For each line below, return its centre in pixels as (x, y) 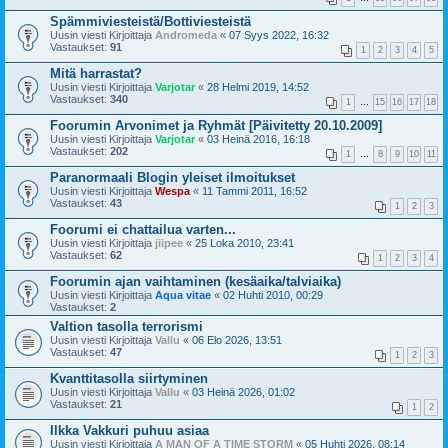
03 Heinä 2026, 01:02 (243, 391)
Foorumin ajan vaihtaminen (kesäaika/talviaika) (195, 281)
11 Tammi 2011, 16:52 (254, 190)
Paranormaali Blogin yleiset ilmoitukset (172, 177)
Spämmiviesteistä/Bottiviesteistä (150, 21)
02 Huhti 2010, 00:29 (273, 294)
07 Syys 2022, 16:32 (279, 34)
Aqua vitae (183, 294)
